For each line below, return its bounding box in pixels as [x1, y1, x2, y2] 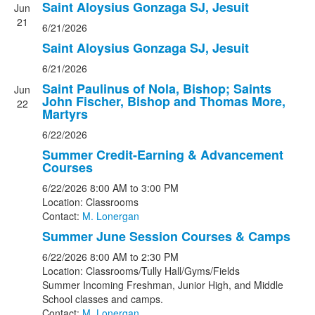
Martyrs [42, 105, 88, 123]
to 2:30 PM [130, 250, 179, 264]
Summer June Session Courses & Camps [42, 227, 290, 245]
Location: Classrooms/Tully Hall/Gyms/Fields [42, 264, 240, 278]
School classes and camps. [42, 292, 163, 306]
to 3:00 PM [130, 181, 179, 195]
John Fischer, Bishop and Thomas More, [42, 92, 285, 110]
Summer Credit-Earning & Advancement [42, 146, 283, 164]
